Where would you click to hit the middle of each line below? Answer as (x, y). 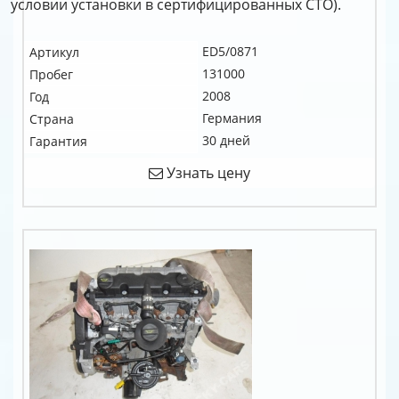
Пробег (51, 74)
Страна (52, 119)
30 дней (226, 140)
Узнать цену (207, 173)
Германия (232, 118)
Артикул (54, 52)
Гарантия (58, 141)
